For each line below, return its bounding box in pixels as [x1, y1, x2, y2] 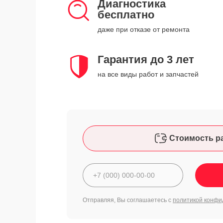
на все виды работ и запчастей [98, 70, 199, 78]
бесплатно [98, 8, 154, 21]
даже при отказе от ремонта [98, 25, 190, 33]
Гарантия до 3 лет [98, 53, 194, 66]
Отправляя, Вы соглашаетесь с [83, 197, 173, 204]
